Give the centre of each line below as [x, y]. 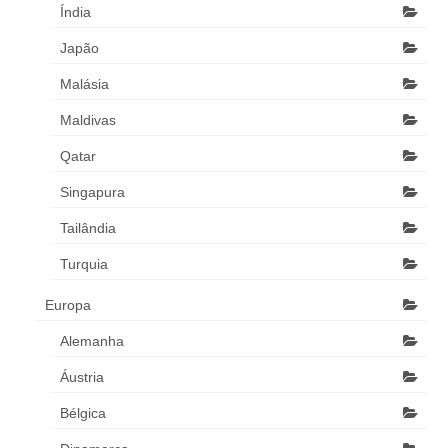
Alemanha [92, 341]
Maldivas [88, 120]
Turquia [84, 264]
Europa [68, 305]
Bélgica [83, 413]
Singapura [92, 192]
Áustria [82, 377]
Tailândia [88, 228]
